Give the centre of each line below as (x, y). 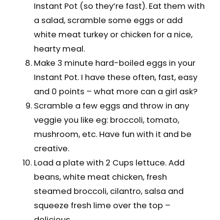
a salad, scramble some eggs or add (108, 20)
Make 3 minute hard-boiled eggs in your (114, 63)
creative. (51, 148)
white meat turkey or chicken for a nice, (113, 34)
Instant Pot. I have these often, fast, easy (115, 77)
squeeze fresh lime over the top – (102, 205)
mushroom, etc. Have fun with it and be (112, 134)
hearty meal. (59, 49)
